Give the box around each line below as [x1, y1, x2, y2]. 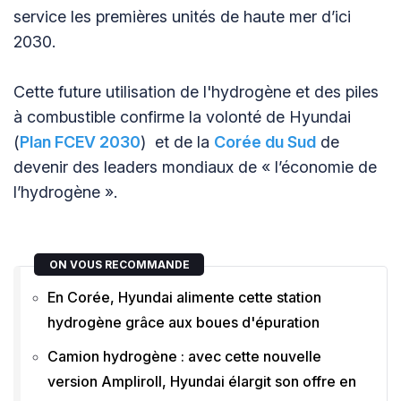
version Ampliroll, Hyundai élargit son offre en [47, 372, 356, 391]
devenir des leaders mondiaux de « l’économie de [13, 158, 377, 177]
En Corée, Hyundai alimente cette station [47, 288, 321, 307]
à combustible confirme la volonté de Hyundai [13, 107, 351, 127]
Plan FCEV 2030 [20, 132, 141, 152]
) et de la [141, 132, 214, 152]
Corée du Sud [214, 132, 316, 152]
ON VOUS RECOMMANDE [48, 258, 190, 272]
